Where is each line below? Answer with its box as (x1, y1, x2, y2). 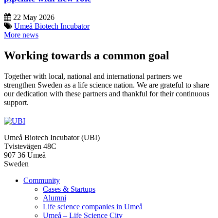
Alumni (43, 193, 66, 202)
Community (23, 176, 60, 184)
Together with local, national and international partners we (4, 72, 182, 80)
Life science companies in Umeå (43, 202, 143, 211)
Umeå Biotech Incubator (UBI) (4, 133, 100, 142)
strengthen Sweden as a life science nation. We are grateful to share (4, 80, 209, 89)
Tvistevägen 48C (4, 142, 56, 150)
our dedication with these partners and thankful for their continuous (4, 89, 209, 98)
